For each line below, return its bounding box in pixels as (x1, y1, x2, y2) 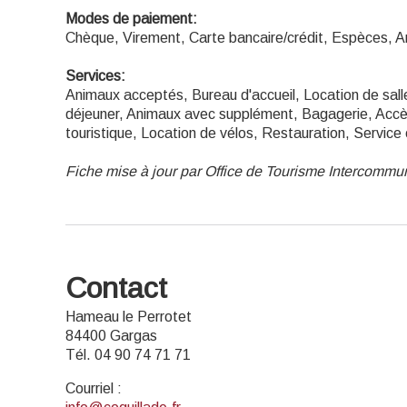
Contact (65, 272, 167, 304)
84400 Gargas (65, 328, 157, 343)
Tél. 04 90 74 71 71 (65, 347, 191, 362)
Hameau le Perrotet (65, 309, 192, 324)
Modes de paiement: (65, 11, 197, 26)
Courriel (65, 381, 114, 396)
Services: (65, 68, 125, 84)
